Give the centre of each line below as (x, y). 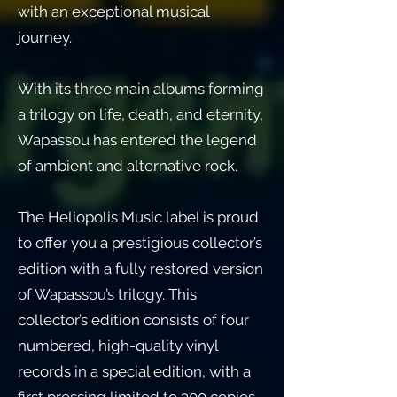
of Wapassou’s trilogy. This (107, 294)
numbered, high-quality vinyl (118, 346)
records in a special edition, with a (134, 371)
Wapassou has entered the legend (137, 140)
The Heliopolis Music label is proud (138, 217)
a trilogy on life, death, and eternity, (140, 114)
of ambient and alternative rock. (128, 166)
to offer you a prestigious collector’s (140, 243)
